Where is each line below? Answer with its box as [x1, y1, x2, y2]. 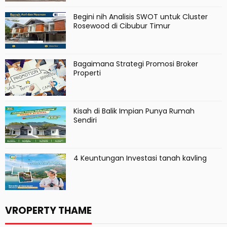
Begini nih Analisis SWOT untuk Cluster [73, 12, 208, 22]
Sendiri [73, 115, 97, 125]
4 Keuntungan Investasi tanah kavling [73, 153, 207, 163]
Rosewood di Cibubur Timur [73, 21, 170, 31]
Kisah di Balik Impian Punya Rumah [73, 106, 195, 116]
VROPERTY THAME [5, 204, 92, 217]
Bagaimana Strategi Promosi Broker [73, 59, 198, 69]
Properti [73, 68, 101, 78]
